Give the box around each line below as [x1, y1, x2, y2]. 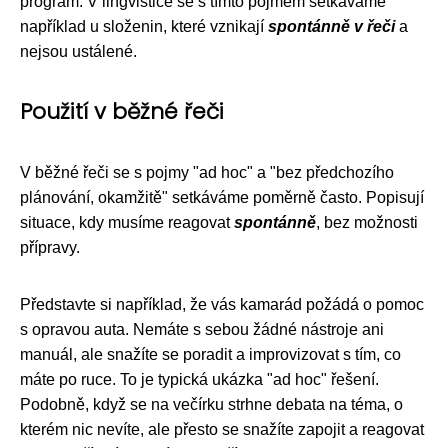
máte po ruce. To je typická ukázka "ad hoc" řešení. [20, 371, 379, 388]
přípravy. [20, 239, 80, 256]
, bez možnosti [316, 214, 418, 231]
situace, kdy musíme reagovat [20, 214, 234, 231]
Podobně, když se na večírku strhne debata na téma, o [20, 396, 403, 413]
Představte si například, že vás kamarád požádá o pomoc [20, 296, 424, 313]
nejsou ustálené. [20, 43, 137, 60]
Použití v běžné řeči [20, 96, 224, 127]
